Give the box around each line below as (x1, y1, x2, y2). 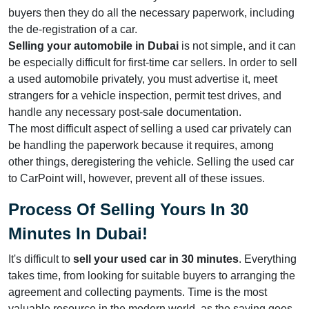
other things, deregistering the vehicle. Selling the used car (8, 156, 294, 168)
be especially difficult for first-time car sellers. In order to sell (8, 57, 297, 68)
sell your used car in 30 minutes (73, 253, 239, 265)
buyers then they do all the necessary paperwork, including (8, 7, 295, 19)
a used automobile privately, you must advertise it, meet (8, 73, 277, 85)
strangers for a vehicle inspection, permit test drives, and (8, 90, 281, 101)
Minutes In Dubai (8, 224, 142, 243)
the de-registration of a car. (8, 23, 137, 35)
